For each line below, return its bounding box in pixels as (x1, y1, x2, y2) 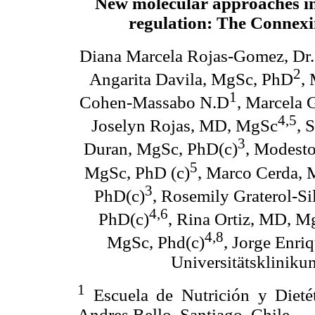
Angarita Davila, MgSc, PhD (89, 69, 293, 89)
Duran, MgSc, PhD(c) (84, 139, 238, 159)
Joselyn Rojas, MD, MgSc (91, 116, 278, 136)
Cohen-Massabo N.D (79, 93, 229, 112)
